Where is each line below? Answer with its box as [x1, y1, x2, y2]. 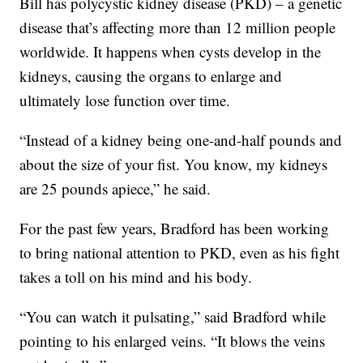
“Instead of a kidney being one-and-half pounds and [19, 130, 343, 151]
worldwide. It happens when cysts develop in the [19, 41, 322, 62]
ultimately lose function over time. [19, 90, 231, 111]
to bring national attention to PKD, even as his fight [19, 242, 340, 263]
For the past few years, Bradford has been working [19, 218, 330, 239]
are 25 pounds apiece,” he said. [19, 178, 211, 199]
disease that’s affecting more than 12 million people [19, 17, 336, 38]
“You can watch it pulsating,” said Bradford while [19, 306, 327, 327]
